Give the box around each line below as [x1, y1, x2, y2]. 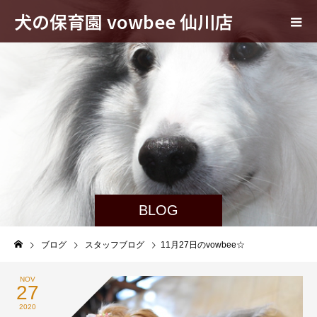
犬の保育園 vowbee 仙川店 [14, 8, 233, 34]
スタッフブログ [85, 240, 144, 250]
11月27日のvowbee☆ [161, 240, 245, 250]
